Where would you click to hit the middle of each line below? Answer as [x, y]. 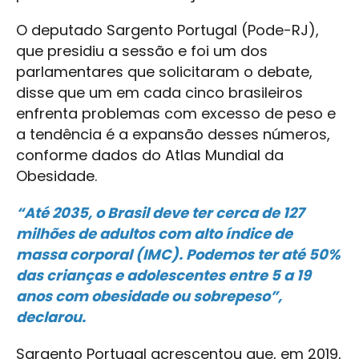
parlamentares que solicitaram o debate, [164, 72]
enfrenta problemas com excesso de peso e [176, 114]
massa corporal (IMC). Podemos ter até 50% [178, 255]
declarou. [51, 317]
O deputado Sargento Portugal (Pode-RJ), [167, 30]
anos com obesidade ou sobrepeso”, [149, 296]
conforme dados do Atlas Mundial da [150, 155]
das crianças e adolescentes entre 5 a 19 [163, 276]
